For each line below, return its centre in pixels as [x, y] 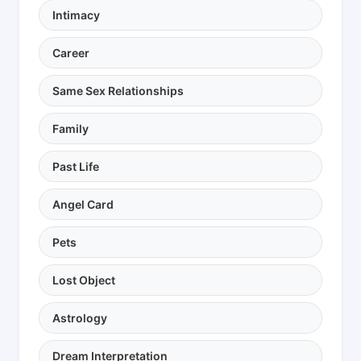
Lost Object [84, 280]
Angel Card [83, 204]
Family [71, 128]
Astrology [80, 317]
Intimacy [76, 15]
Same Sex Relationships [118, 90]
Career [71, 52]
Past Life [76, 166]
